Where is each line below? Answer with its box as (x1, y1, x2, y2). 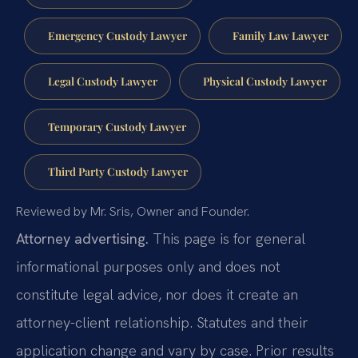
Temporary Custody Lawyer (47, 118, 186, 133)
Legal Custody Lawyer (47, 73, 157, 88)
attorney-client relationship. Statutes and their (16, 313, 308, 332)
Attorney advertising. (16, 229, 149, 249)
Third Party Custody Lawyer (47, 164, 188, 179)
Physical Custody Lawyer (202, 73, 327, 88)
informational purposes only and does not (16, 257, 280, 276)
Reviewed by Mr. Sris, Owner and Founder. (16, 203, 249, 221)
